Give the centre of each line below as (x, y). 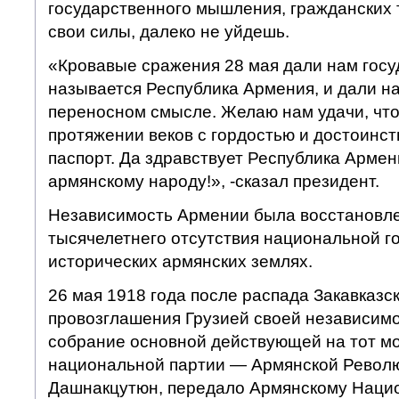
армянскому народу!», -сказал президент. (213, 181)
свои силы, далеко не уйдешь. (168, 31)
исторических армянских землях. (180, 261)
